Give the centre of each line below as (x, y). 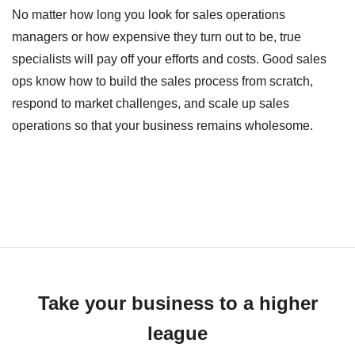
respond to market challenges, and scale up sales (151, 103)
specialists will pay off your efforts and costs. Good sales (169, 59)
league (177, 332)
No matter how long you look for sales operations (149, 14)
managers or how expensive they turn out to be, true (157, 36)
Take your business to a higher (177, 302)
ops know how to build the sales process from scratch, (162, 81)
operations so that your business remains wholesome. (162, 125)
